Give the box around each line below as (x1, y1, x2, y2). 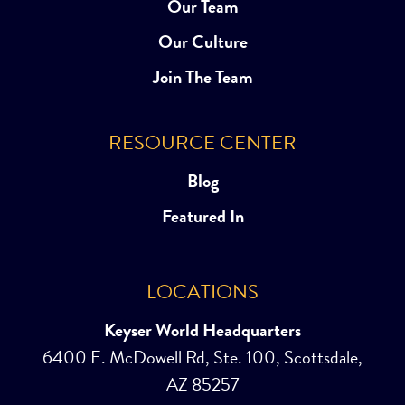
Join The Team (152, 63, 253, 91)
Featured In (161, 202, 244, 231)
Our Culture (157, 28, 248, 56)
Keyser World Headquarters (104, 316, 301, 344)
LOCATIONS (146, 277, 259, 307)
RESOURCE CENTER (108, 127, 297, 158)
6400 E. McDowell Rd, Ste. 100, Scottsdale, (42, 344, 363, 372)
